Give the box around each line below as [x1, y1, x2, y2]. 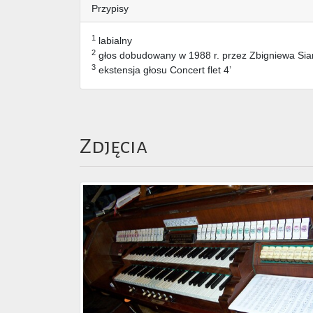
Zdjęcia [80, 135, 147, 158]
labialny [96, 35, 132, 47]
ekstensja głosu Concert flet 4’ [96, 64, 231, 76]
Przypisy [92, 3, 129, 15]
